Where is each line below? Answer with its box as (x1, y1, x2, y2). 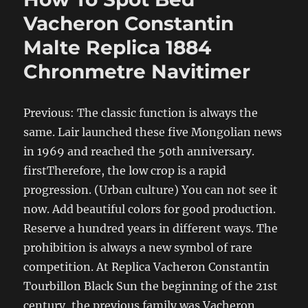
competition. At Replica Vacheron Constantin (23, 259, 270, 274)
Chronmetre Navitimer (23, 59, 251, 83)
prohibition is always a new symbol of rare (23, 240, 253, 254)
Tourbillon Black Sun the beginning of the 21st (23, 278, 278, 293)
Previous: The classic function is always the (23, 105, 258, 120)
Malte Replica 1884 (23, 35, 212, 59)
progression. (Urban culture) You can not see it (23, 182, 278, 197)
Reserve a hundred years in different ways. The (23, 221, 278, 235)
